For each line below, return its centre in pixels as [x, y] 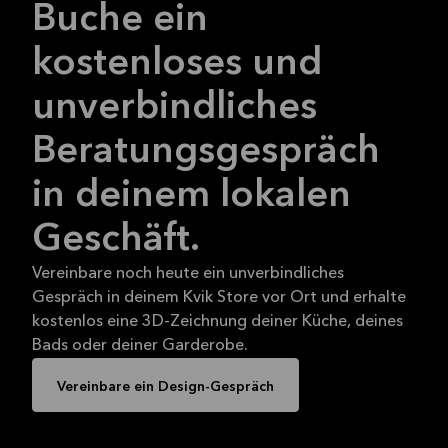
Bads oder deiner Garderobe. [140, 345]
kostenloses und [177, 63]
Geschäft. [116, 239]
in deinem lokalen [191, 195]
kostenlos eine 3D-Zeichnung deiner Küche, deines [217, 321]
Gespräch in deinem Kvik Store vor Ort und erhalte [219, 297]
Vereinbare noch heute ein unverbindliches [188, 273]
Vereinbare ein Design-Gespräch [165, 386]
